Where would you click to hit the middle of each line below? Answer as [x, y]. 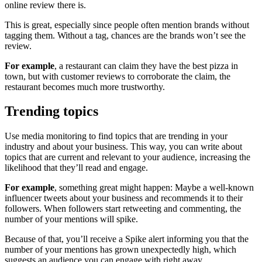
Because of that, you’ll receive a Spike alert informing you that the [127, 239]
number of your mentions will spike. [71, 219]
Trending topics [51, 111]
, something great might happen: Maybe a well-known [154, 188]
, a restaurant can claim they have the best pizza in [146, 65]
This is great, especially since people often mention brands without [127, 25]
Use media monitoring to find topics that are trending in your [116, 136]
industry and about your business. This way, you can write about [123, 147]
